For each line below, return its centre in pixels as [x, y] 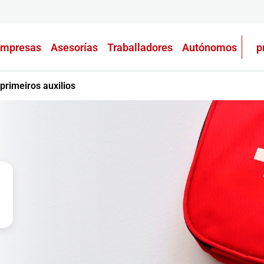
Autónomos [209, 47]
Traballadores [140, 47]
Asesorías [74, 47]
